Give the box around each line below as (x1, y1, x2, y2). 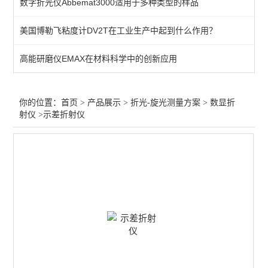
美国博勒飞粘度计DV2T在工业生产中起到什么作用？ (20, 26, 218, 35)
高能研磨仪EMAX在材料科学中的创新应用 (20, 54, 178, 63)
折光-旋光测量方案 (130, 98, 201, 107)
